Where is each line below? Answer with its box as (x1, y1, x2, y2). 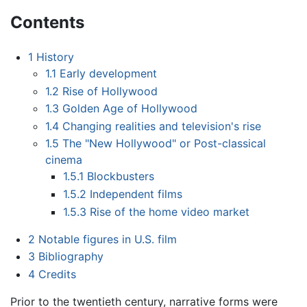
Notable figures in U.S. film (38, 232, 177, 246)
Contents (10, 12, 84, 33)
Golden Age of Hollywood (62, 101, 198, 116)
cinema (45, 153, 83, 167)
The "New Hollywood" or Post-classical (62, 136, 267, 151)
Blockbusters (86, 169, 154, 184)
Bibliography (38, 249, 103, 264)
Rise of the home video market (89, 204, 249, 219)
